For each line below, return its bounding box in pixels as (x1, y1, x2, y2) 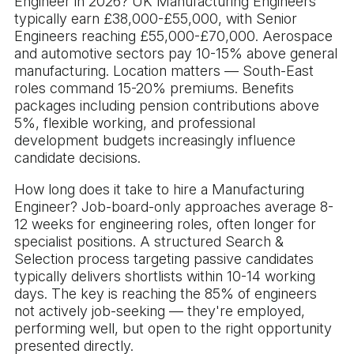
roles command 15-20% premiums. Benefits (14, 80, 294, 97)
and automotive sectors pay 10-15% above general (14, 45, 337, 62)
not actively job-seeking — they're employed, (14, 303, 305, 320)
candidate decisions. (14, 149, 141, 167)
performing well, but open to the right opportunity (14, 320, 332, 337)
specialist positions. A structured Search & (14, 233, 284, 250)
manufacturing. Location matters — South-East (14, 62, 314, 80)
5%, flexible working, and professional (14, 115, 255, 132)
